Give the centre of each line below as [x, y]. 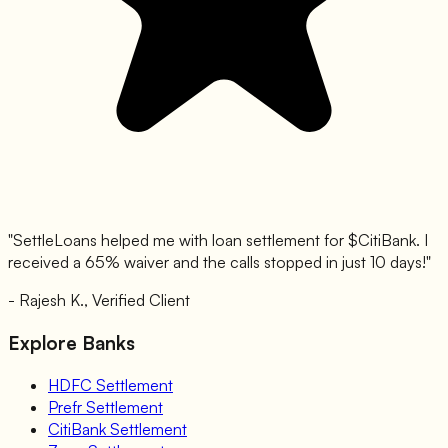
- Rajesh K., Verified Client [99, 300]
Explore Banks [71, 343]
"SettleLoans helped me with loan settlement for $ [183, 240]
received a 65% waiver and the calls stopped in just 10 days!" [219, 262]
